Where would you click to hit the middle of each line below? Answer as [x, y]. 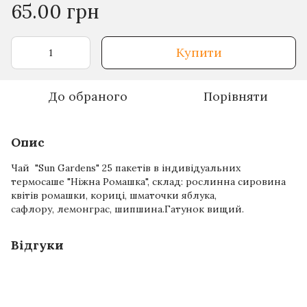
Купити [199, 53]
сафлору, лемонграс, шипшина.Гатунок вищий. [127, 209]
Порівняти [236, 97]
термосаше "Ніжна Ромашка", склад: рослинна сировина [148, 182]
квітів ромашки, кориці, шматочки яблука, [114, 196]
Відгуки [37, 245]
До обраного [88, 97]
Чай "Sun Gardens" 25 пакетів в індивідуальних [126, 168]
